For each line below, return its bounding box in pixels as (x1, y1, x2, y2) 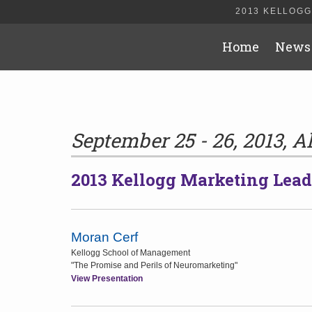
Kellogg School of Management (71, 248, 190, 258)
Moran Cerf (71, 230, 138, 244)
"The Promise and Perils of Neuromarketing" (71, 260, 237, 270)
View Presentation (71, 274, 143, 283)
